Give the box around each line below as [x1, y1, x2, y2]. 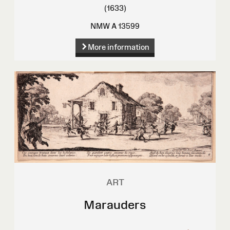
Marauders [84, 197, 146, 212]
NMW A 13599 [90, 22, 140, 31]
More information [87, 43, 149, 52]
